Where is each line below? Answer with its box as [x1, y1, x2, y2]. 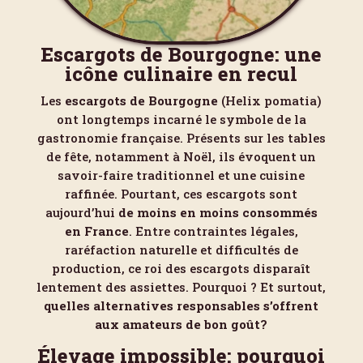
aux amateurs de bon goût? [95, 316, 268, 332]
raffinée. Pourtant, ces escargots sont [65, 186, 298, 202]
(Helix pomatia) [218, 92, 322, 109]
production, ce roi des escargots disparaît [52, 260, 311, 276]
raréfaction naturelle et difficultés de [64, 241, 298, 258]
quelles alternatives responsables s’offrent [44, 297, 319, 314]
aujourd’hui [45, 204, 118, 220]
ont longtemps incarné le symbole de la [56, 111, 306, 127]
